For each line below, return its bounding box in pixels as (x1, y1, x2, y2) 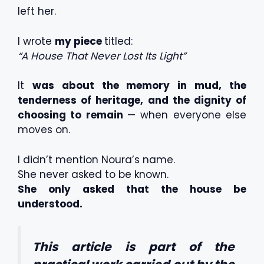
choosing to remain (18, 108, 127, 122)
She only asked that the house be (18, 181, 246, 196)
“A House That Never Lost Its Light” (18, 48, 186, 63)
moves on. (18, 123, 70, 137)
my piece (55, 34, 104, 48)
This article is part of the (32, 239, 235, 255)
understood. (18, 196, 82, 211)
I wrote (18, 34, 55, 48)
